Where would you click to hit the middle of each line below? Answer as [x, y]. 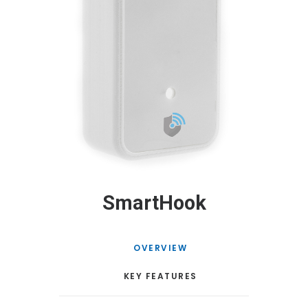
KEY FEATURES [160, 276]
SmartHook [154, 203]
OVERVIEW [160, 248]
